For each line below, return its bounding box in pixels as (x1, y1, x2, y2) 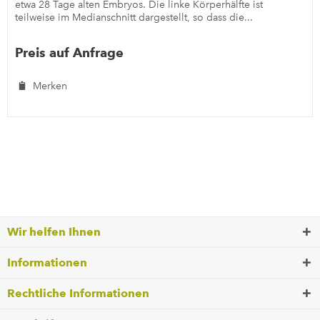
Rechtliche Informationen (7, 286, 149, 301)
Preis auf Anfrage (15, 44, 124, 60)
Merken (33, 79, 68, 92)
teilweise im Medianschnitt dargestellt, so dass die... (15, 11, 254, 24)
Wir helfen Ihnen (7, 225, 101, 239)
